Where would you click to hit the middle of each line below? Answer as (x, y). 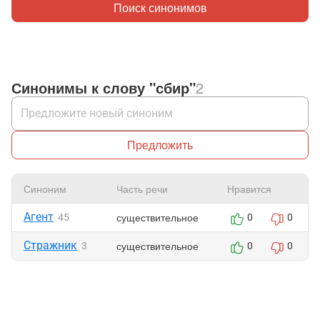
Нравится (249, 189)
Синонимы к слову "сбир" (104, 87)
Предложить (160, 145)
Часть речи (142, 189)
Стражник (50, 245)
